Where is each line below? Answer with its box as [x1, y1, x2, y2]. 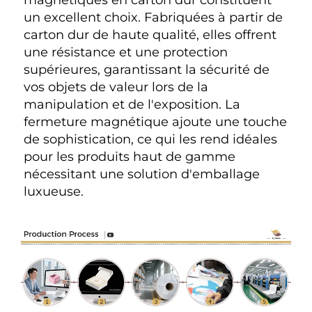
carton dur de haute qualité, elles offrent [24, 27, 276, 43]
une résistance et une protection [24, 45, 228, 61]
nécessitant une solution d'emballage [24, 166, 260, 182]
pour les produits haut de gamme [24, 149, 235, 165]
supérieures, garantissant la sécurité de [24, 62, 270, 78]
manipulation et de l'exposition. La [24, 97, 240, 113]
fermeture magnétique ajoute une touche [24, 114, 287, 130]
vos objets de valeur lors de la [24, 79, 208, 95]
